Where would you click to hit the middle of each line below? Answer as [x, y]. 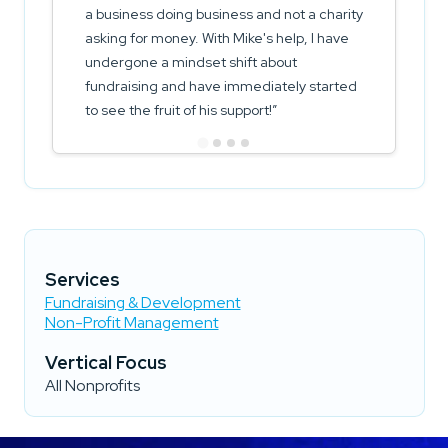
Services [82, 280]
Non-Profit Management [131, 323]
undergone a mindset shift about [191, 62]
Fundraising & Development [142, 303]
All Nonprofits [92, 386]
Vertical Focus [105, 363]
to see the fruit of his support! [178, 110]
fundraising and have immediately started [221, 86]
